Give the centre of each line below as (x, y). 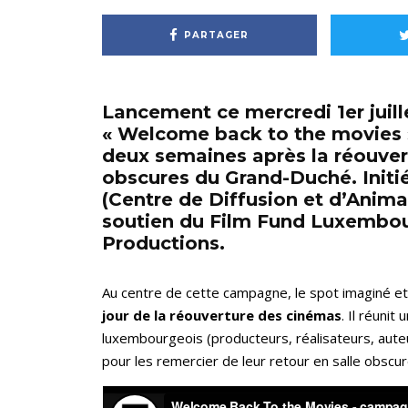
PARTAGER (217, 35)
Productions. (163, 244)
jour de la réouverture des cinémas (222, 316)
